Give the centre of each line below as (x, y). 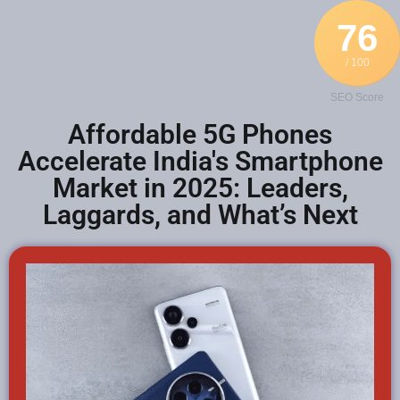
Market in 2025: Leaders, (200, 188)
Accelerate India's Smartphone (200, 161)
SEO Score (357, 97)
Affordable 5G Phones (200, 134)
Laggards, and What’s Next (200, 215)
